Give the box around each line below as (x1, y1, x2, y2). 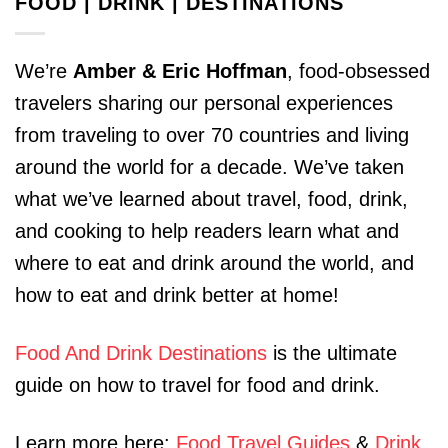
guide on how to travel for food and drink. (15, 374, 380, 397)
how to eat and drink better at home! (15, 284, 339, 307)
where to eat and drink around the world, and (15, 252, 414, 275)
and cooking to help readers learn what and (15, 220, 399, 243)
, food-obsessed (287, 60, 430, 83)
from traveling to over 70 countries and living (15, 124, 409, 147)
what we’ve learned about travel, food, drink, (15, 188, 408, 211)
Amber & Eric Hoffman (73, 60, 287, 83)
